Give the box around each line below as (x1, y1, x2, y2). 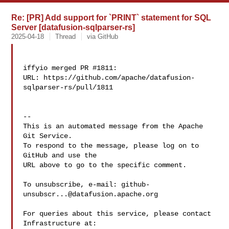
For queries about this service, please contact (23, 210, 212, 218)
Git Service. (23, 132, 73, 140)
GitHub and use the (23, 151, 97, 159)
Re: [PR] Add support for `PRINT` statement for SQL (11, 13, 212, 22)
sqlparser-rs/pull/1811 (23, 83, 113, 91)
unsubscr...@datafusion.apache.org (23, 190, 158, 198)
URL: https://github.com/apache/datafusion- (23, 74, 195, 82)
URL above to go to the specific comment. (23, 161, 187, 169)
